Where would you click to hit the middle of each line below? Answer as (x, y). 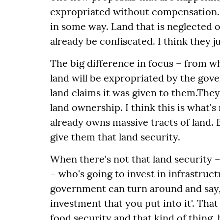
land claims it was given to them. (124, 93)
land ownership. (88, 107)
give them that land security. (115, 137)
